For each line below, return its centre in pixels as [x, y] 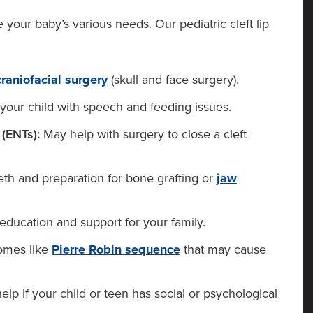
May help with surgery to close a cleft [143, 134]
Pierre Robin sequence [116, 249]
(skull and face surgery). [173, 79]
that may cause [223, 249]
